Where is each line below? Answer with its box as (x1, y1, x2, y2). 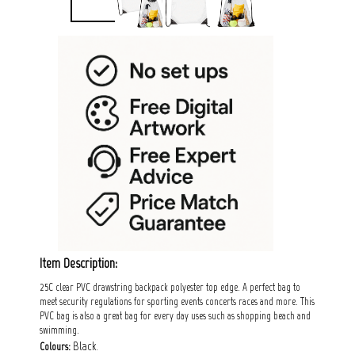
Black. (71, 338, 98, 353)
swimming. (40, 323, 79, 336)
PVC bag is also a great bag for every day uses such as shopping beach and (40, 309, 311, 322)
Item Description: (40, 254, 117, 271)
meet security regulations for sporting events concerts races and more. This (40, 295, 315, 307)
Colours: (40, 340, 71, 353)
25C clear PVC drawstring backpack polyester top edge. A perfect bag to (40, 281, 300, 293)
